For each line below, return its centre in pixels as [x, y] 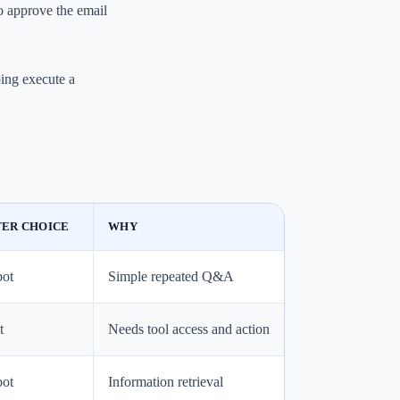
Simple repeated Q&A [171, 277]
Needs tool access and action [189, 329]
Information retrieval [166, 382]
